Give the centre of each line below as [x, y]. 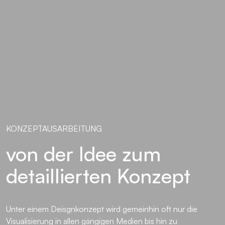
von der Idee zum [83, 153]
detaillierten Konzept [98, 176]
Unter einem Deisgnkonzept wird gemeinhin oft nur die [102, 209]
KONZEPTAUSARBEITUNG [54, 128]
